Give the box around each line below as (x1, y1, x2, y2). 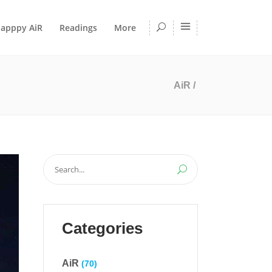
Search (43, 156, 71, 168)
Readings (59, 21, 97, 33)
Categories (62, 219, 143, 237)
